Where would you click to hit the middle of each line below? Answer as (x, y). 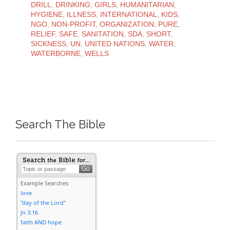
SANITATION (103, 34)
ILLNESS (81, 14)
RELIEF (43, 34)
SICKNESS (49, 43)
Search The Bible (60, 124)
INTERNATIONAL (129, 14)
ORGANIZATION (127, 24)
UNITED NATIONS (115, 43)
